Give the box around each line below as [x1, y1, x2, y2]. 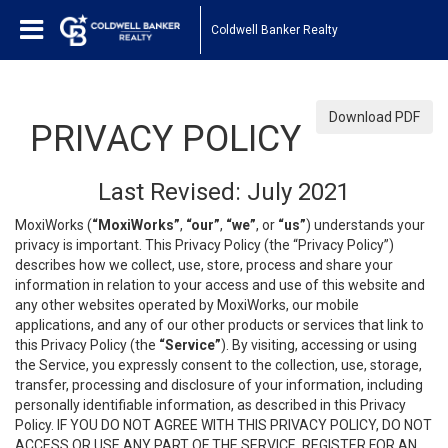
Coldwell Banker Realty [211, 22, 338, 37]
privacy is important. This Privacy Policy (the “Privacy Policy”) [15, 237, 394, 253]
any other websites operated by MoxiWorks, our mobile [15, 297, 359, 313]
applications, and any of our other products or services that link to [15, 317, 424, 333]
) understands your [306, 217, 425, 233]
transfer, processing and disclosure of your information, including [15, 377, 423, 393]
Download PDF [329, 109, 420, 125]
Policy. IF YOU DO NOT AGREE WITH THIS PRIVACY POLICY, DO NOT [15, 417, 432, 433]
